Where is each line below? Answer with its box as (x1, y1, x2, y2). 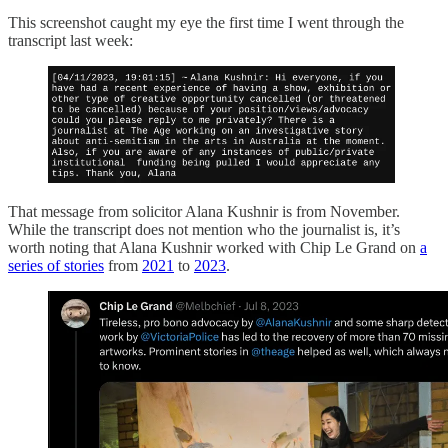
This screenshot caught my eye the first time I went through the (8, 14, 404, 32)
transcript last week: (8, 32, 133, 50)
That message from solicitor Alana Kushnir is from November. (8, 202, 400, 220)
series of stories (8, 256, 104, 274)
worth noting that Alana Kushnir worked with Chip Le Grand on (8, 238, 420, 256)
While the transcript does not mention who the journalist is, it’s (8, 220, 400, 238)
